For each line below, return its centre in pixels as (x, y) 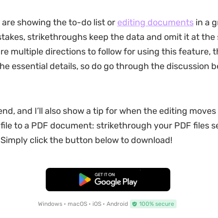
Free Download (108, 180)
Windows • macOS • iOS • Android (83, 204)
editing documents (155, 22)
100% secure (156, 204)
